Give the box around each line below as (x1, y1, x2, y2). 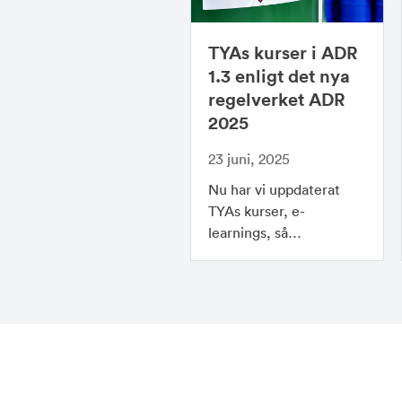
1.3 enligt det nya (208, 64, 350, 89)
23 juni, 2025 (208, 150, 290, 169)
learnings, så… (208, 223, 301, 242)
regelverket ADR (208, 87, 345, 112)
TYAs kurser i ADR (208, 40, 358, 66)
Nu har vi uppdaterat (208, 180, 340, 199)
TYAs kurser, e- (208, 202, 305, 221)
